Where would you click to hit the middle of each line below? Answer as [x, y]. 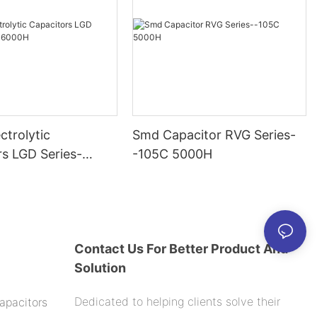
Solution [100, 268]
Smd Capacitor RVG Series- [214, 135]
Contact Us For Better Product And [181, 249]
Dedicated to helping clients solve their [177, 302]
